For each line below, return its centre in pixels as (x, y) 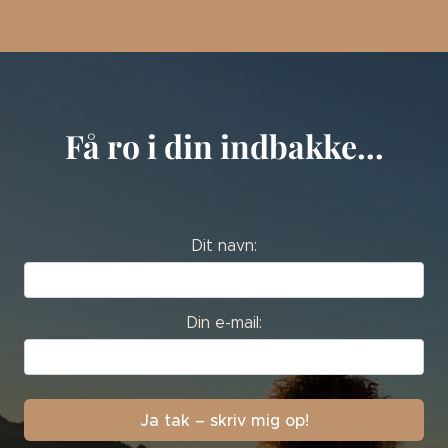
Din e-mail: (224, 322)
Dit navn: (224, 245)
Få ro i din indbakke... (224, 145)
